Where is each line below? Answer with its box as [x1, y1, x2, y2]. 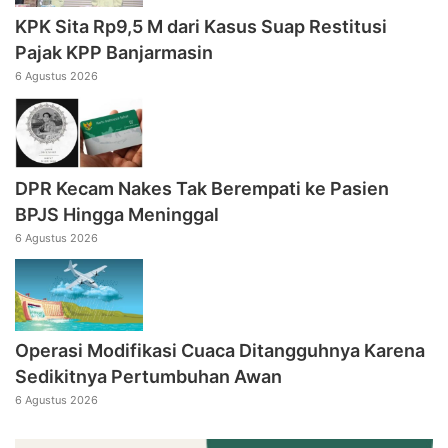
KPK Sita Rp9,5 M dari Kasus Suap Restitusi [15, 15, 387, 37]
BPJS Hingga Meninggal [15, 203, 219, 225]
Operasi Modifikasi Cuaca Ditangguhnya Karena [15, 339, 425, 361]
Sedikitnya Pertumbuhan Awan [15, 365, 282, 387]
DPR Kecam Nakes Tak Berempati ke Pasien [15, 177, 389, 199]
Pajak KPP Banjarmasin [15, 41, 213, 63]
